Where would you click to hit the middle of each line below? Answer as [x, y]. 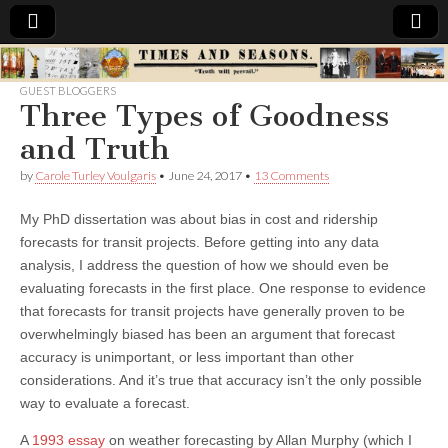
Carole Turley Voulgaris [95, 175]
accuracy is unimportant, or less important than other [187, 356]
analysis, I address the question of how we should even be [204, 264]
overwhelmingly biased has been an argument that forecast [207, 333]
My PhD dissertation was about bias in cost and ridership [199, 218]
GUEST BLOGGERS [68, 90]
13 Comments [291, 175]
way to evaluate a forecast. [105, 402]
